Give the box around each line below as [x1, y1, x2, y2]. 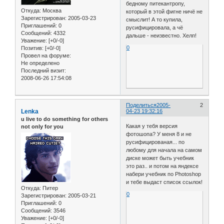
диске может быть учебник [126, 154, 194, 161]
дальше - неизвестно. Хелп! [126, 32, 197, 39]
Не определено [21, 60, 59, 66]
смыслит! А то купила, [126, 16, 183, 23]
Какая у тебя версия [126, 122, 178, 129]
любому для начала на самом [126, 146, 202, 153]
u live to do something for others [21, 116, 108, 122]
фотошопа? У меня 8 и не [126, 130, 192, 137]
